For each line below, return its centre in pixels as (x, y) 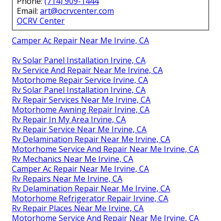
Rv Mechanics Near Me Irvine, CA (73, 159)
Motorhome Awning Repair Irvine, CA (81, 110)
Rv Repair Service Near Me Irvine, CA (79, 129)
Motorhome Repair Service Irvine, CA (80, 80)
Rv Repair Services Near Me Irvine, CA (81, 100)
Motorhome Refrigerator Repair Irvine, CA (90, 199)
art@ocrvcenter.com (77, 11)
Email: (28, 11)
